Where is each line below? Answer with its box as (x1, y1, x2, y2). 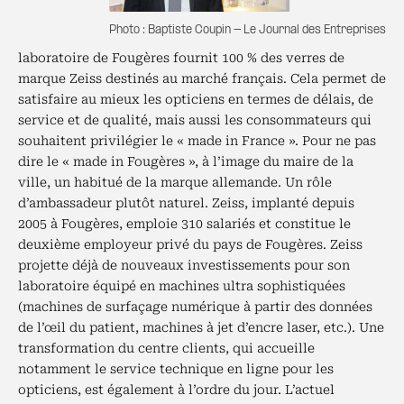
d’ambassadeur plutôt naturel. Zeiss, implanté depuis (18, 196, 354, 210)
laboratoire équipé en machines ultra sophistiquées (18, 279, 345, 293)
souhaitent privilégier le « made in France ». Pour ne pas (18, 133, 376, 148)
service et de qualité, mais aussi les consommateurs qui (18, 113, 372, 127)
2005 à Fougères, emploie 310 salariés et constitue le (18, 216, 351, 231)
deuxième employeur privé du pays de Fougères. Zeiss (18, 237, 363, 252)
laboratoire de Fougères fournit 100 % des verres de (18, 50, 344, 65)
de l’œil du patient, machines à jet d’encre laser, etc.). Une (18, 320, 384, 335)
